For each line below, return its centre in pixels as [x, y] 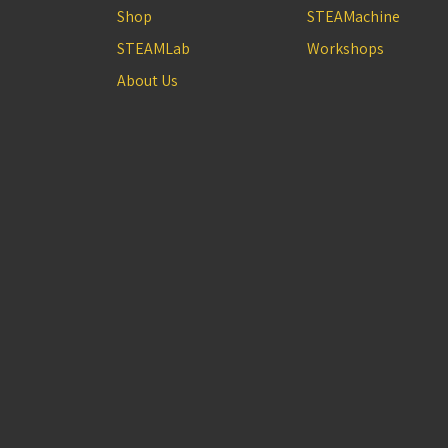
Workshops [345, 48]
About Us [147, 80]
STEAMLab [153, 48]
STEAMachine [353, 16]
